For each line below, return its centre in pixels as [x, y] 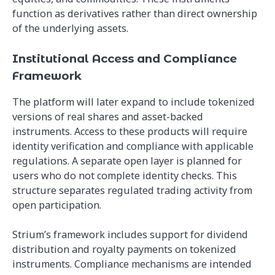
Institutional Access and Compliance [125, 58]
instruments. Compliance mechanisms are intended [132, 264]
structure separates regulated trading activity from [132, 190]
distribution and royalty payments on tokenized [124, 249]
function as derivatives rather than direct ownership [135, 13]
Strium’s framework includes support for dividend [130, 234]
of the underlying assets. [70, 28]
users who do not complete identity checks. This [125, 175]
